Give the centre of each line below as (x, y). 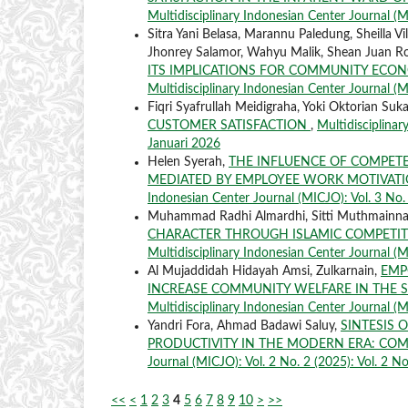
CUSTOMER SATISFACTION (229, 126)
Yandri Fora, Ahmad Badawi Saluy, (244, 326)
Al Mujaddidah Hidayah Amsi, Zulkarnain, (264, 272)
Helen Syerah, (188, 163)
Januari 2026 (184, 144)
